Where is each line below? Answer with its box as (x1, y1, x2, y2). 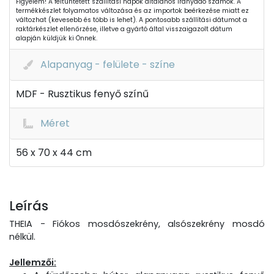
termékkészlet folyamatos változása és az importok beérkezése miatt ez (16, 6, 249, 15)
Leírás (9, 197, 48, 215)
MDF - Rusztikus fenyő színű (16, 87, 149, 101)
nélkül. (9, 231, 35, 243)
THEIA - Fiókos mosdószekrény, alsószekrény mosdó (9, 218, 265, 230)
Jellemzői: (9, 256, 56, 268)
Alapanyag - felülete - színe (40, 57, 175, 72)
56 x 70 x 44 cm (16, 146, 92, 160)
